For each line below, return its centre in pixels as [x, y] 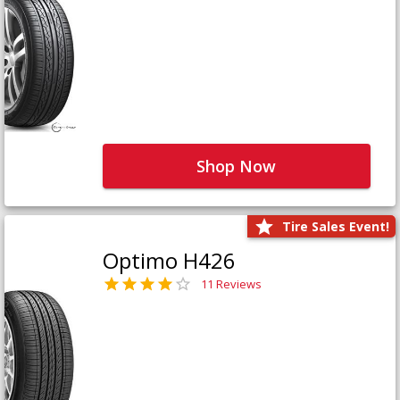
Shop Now [236, 166]
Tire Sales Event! [336, 227]
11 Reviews [231, 283]
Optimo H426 [169, 261]
